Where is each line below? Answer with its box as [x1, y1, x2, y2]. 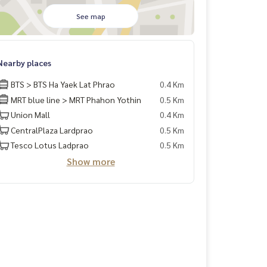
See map [76, 11, 105, 21]
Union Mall [11, 109, 50, 120]
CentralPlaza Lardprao [11, 124, 93, 135]
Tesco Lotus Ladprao [11, 139, 89, 150]
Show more [66, 154, 115, 167]
